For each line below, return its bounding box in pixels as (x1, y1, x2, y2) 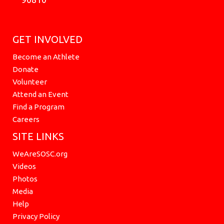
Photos (12, 174, 37, 183)
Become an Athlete (12, 52, 79, 61)
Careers (12, 114, 39, 123)
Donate (12, 64, 38, 73)
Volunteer (12, 77, 47, 86)
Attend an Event (12, 89, 68, 98)
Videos (12, 161, 36, 170)
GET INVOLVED (12, 33, 82, 45)
